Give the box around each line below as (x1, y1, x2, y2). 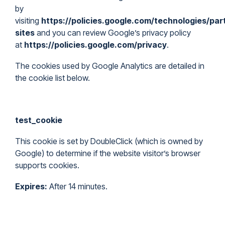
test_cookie (15, 115, 62, 125)
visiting (15, 16, 41, 26)
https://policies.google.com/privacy (24, 40, 167, 50)
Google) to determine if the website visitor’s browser (15, 148, 200, 158)
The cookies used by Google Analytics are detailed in (15, 61, 204, 71)
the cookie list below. (15, 73, 90, 83)
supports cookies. (15, 160, 79, 170)
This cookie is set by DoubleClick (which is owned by (15, 136, 203, 146)
